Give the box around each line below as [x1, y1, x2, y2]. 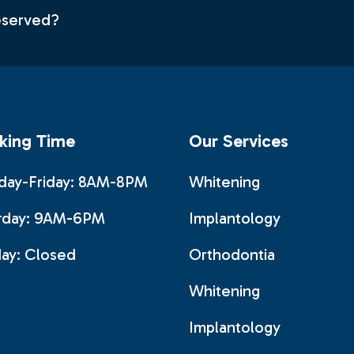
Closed [24, 245, 76, 264]
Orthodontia [189, 245, 275, 264]
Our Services [189, 130, 288, 152]
